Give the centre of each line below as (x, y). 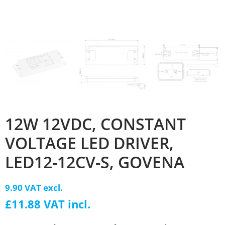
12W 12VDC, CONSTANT (95, 124)
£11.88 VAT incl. (48, 204)
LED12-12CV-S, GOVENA (95, 162)
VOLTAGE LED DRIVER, (89, 143)
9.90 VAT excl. (34, 187)
